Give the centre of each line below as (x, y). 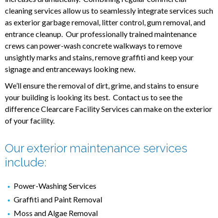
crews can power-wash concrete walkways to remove (93, 45)
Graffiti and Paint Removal (58, 199)
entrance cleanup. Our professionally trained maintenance (101, 34)
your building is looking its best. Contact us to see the (94, 97)
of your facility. (30, 120)
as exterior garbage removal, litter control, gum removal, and (105, 22)
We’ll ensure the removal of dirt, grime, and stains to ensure (102, 85)
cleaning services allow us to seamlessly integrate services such (109, 10)
